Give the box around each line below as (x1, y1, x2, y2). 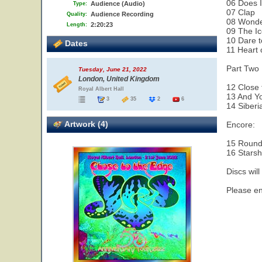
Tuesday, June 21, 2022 (78, 66, 147, 73)
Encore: (226, 120, 255, 129)
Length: (67, 22, 87, 27)
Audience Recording (91, 11, 154, 18)
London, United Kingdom (78, 75, 160, 83)
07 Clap (226, 8, 255, 17)
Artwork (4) (63, 119, 108, 129)
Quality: (67, 11, 87, 17)
